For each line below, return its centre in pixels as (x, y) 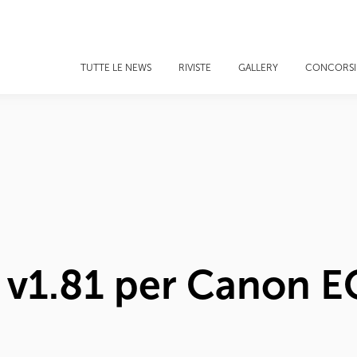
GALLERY (258, 68)
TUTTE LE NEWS (116, 68)
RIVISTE (195, 68)
